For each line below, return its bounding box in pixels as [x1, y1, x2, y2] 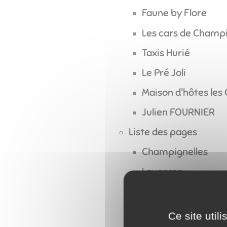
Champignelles [141, 145, 208, 158]
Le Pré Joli [141, 66, 186, 79]
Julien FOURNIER [141, 105, 215, 119]
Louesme [141, 165, 182, 178]
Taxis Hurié [141, 46, 190, 59]
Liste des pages [128, 125, 197, 138]
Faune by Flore [141, 7, 207, 20]
